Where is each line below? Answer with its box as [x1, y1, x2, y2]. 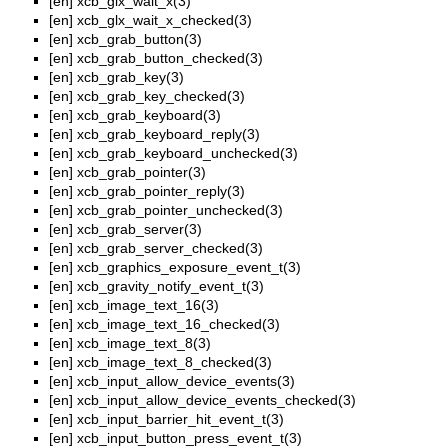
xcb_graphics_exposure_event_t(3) [77, 259, 301, 276]
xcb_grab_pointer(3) [77, 164, 206, 181]
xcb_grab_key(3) [77, 69, 184, 86]
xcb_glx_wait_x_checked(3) [77, 12, 252, 29]
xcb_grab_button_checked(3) [77, 50, 263, 67]
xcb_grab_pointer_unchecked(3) [77, 202, 283, 219]
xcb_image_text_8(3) [77, 335, 211, 352]
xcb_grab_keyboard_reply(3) [77, 126, 260, 143]
